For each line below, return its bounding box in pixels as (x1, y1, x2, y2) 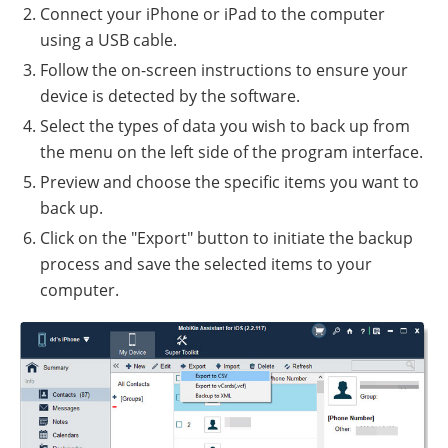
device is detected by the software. (40, 85, 300, 108)
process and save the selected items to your (40, 253, 372, 276)
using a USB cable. (40, 29, 177, 52)
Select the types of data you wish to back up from (40, 115, 410, 138)
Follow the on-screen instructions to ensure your (40, 59, 408, 82)
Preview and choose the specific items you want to (40, 171, 419, 194)
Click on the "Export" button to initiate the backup (40, 227, 413, 250)
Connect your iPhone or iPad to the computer (40, 3, 385, 26)
